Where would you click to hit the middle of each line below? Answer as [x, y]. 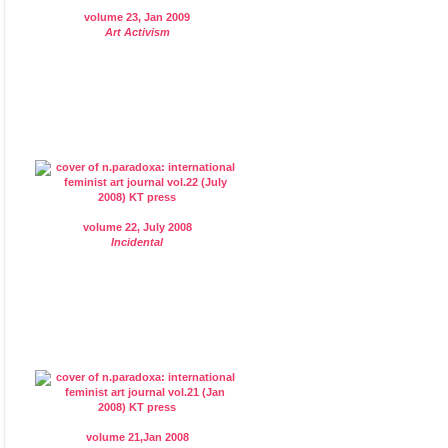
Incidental [137, 241]
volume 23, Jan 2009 [137, 16]
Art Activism [137, 31]
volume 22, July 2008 [137, 226]
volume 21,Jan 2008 [137, 436]
